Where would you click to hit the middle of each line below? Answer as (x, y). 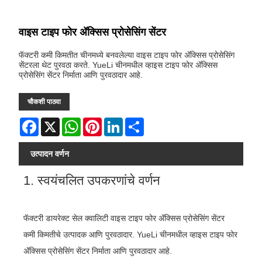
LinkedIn (139, 123)
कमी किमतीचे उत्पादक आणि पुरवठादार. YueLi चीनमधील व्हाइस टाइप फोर (131, 234)
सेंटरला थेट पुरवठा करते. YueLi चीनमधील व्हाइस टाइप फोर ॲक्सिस (118, 65)
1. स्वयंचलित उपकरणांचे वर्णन (92, 180)
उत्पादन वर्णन (50, 154)
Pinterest (118, 123)
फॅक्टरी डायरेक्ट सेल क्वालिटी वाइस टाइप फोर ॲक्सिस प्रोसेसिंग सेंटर (124, 218)
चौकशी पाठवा (44, 102)
